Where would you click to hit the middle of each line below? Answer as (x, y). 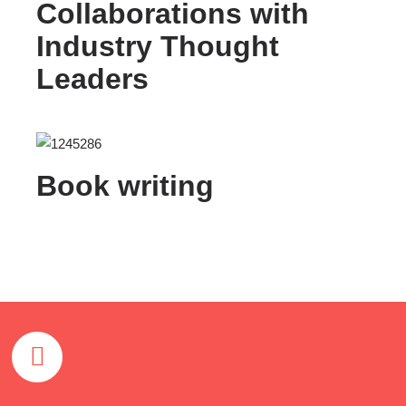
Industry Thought (158, 47)
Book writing (125, 186)
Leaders (92, 79)
